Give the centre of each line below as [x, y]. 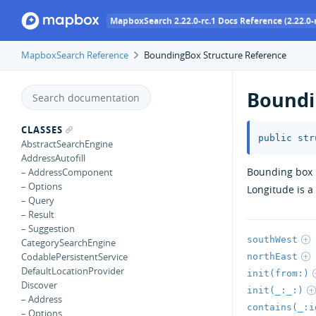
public [275, 138]
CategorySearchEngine [68, 243]
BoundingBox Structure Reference [214, 55]
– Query [38, 200]
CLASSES [42, 130]
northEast [272, 256]
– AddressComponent [67, 172]
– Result [38, 214]
